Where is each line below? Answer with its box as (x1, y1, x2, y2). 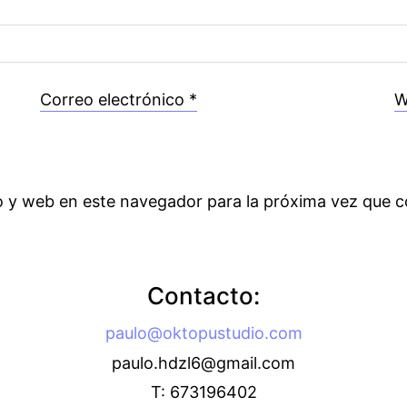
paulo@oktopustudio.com (104, 323, 303, 342)
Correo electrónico (39, 90, 184, 109)
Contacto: (147, 282, 260, 310)
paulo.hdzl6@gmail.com (112, 352, 295, 372)
